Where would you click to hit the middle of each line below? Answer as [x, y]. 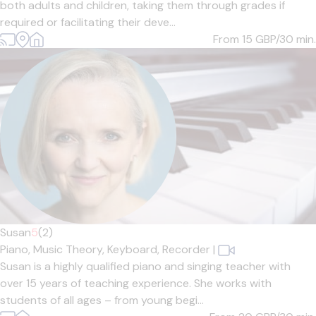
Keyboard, [135, 249]
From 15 [234, 39]
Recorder [186, 249]
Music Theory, [70, 249]
